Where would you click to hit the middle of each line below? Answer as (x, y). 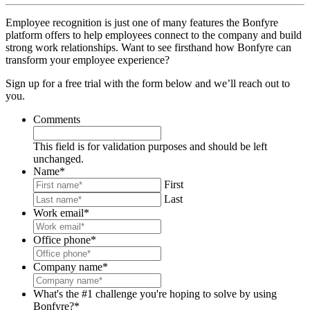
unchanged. (58, 158)
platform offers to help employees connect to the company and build (154, 35)
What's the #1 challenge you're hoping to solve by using (155, 293)
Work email (58, 212)
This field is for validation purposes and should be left (150, 146)
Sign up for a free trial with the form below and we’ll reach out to (148, 83)
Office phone (62, 239)
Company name (68, 266)
